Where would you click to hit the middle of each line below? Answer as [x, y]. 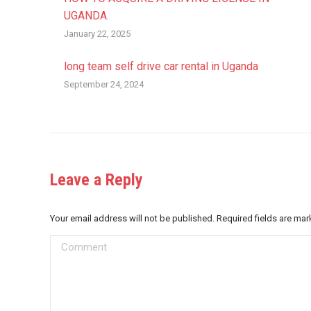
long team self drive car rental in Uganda [161, 66]
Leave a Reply [96, 180]
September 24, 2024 [104, 84]
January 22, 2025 [97, 34]
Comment [73, 244]
